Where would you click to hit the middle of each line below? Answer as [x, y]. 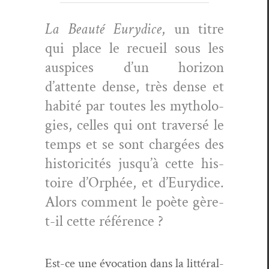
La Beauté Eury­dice [103, 29]
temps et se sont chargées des [134, 144]
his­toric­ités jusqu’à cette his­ [134, 163]
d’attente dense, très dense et [134, 86]
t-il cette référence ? [104, 221]
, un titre [193, 29]
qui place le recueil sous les [134, 48]
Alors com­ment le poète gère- [134, 202]
